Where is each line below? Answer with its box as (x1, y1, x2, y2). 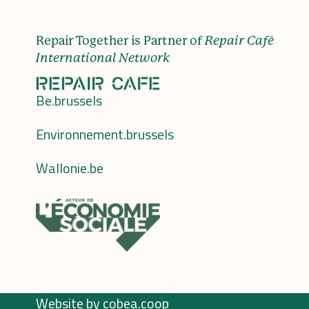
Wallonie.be (36, 157, 103, 179)
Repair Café (205, 33, 274, 48)
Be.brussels (36, 90, 102, 112)
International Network (36, 50, 170, 65)
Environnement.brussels (36, 123, 174, 146)
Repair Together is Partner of (36, 33, 205, 48)
